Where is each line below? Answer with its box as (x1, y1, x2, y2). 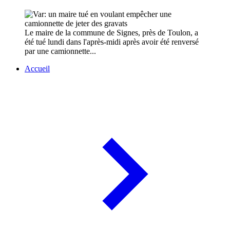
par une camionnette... (25, 47, 96, 56)
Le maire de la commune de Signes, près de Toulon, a (25, 28, 198, 37)
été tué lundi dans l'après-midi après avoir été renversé (25, 37, 199, 47)
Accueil (25, 64, 50, 73)
